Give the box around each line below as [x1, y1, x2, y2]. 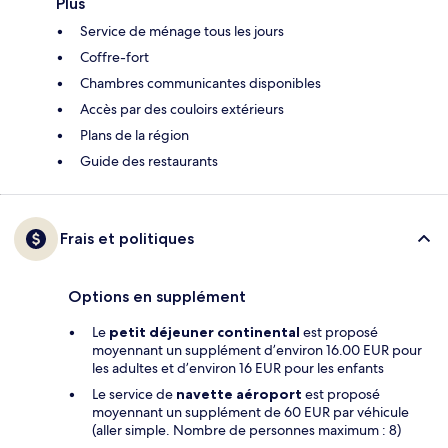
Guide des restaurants [80, 152, 218, 171]
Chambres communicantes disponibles [80, 74, 321, 93]
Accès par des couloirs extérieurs [80, 100, 284, 119]
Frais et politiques [60, 229, 194, 249]
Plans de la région [80, 126, 189, 145]
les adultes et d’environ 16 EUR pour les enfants [92, 359, 384, 378]
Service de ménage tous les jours [80, 22, 284, 41]
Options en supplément [68, 287, 246, 307]
